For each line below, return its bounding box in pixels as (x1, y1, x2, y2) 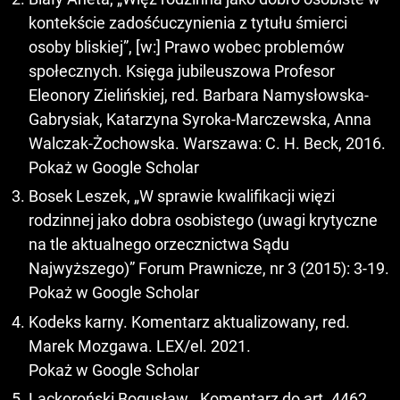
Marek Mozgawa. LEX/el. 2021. (29, 336, 251, 355)
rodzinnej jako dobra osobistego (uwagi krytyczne (29, 211, 378, 230)
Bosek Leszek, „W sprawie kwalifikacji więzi (29, 187, 335, 206)
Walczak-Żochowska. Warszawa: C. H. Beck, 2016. (29, 133, 386, 153)
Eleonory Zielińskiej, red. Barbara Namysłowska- (29, 85, 369, 104)
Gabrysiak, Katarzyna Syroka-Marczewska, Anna (29, 109, 371, 129)
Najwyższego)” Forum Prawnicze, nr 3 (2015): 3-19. (29, 259, 389, 279)
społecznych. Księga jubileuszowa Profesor (29, 61, 335, 80)
